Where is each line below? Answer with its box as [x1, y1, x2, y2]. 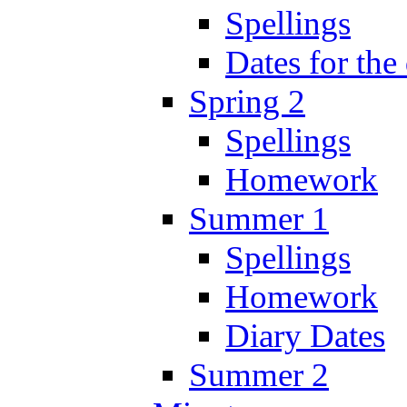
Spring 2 [189, 82, 305, 120]
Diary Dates [225, 316, 385, 354]
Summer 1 [189, 199, 329, 237]
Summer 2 [189, 355, 329, 393]
